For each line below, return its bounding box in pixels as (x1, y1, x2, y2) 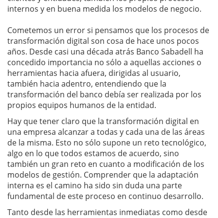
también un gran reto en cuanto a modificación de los (7, 159, 204, 169)
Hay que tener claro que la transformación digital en (7, 116, 199, 127)
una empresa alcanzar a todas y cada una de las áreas (7, 127, 205, 137)
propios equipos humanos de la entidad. (7, 100, 156, 110)
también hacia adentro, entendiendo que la (7, 78, 166, 89)
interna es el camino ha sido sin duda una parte (7, 180, 182, 191)
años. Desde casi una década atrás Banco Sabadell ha (7, 46, 203, 57)
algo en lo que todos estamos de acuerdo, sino (7, 148, 179, 159)
